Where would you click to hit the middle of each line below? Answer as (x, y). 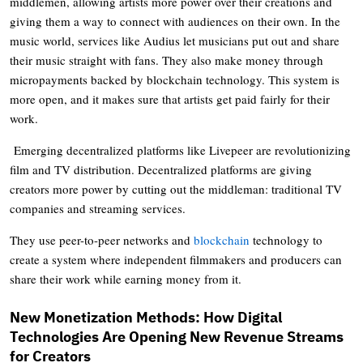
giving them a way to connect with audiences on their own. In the (175, 21)
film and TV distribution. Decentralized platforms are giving (161, 169)
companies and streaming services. (98, 208)
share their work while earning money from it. (126, 278)
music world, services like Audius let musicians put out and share (175, 40)
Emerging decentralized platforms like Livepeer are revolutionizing (182, 149)
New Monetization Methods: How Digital (146, 317)
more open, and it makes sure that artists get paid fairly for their (170, 98)
